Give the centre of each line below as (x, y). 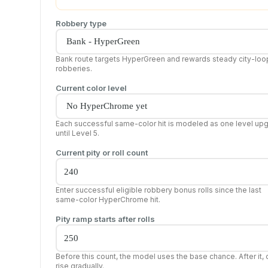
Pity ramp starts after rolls (105, 219)
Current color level (91, 88)
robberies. (74, 68)
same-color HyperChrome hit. (108, 199)
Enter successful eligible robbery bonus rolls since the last (159, 190)
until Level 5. (77, 133)
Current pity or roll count (102, 152)
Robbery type (81, 23)
